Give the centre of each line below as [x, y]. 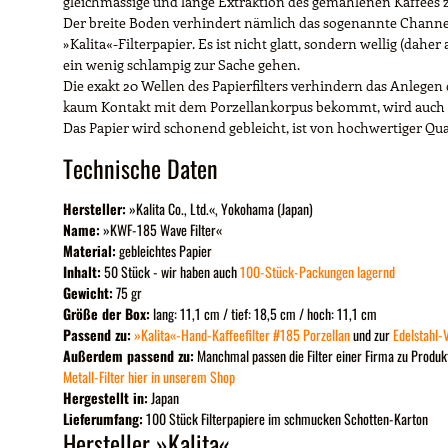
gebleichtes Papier [164, 250]
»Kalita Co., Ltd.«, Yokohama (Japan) [219, 208]
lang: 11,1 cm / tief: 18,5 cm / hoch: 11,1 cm [263, 313]
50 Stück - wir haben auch [170, 271]
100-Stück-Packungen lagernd [317, 271]
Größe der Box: [106, 313]
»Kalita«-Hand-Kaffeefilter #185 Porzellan [242, 334]
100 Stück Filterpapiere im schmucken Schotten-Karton [285, 418]
